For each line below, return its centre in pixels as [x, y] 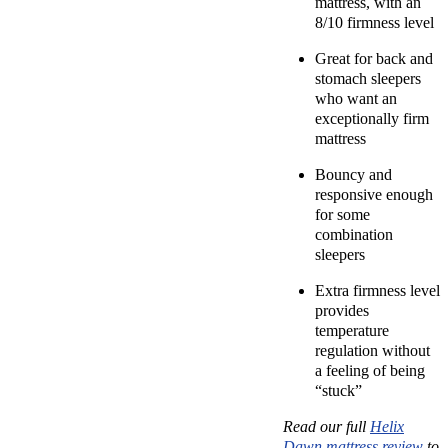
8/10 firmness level [374, 23]
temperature [352, 331]
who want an [356, 99]
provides [342, 311]
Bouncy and [353, 175]
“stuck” [338, 391]
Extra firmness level [377, 291]
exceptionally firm [372, 119]
